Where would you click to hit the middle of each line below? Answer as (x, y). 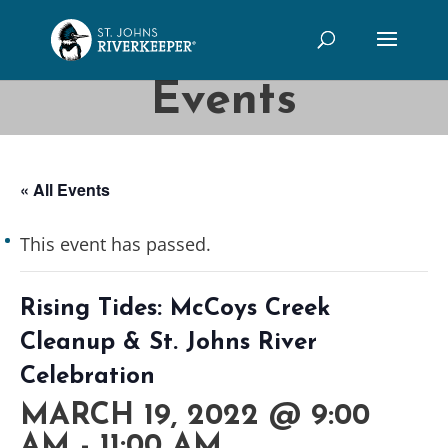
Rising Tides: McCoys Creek (175, 309)
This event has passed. (115, 244)
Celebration (87, 377)
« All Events (65, 189)
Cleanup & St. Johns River (168, 343)
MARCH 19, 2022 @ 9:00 (195, 416)
